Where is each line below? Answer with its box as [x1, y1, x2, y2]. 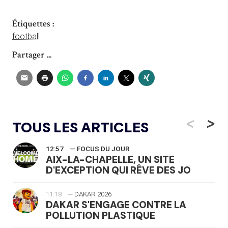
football [12, 31, 40, 41]
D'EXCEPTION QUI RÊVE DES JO [46, 163, 191, 177]
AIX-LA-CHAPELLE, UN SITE [46, 153, 175, 166]
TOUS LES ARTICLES [12, 118, 149, 137]
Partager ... [12, 48, 51, 61]
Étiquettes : [12, 17, 54, 30]
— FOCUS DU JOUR [70, 145, 130, 153]
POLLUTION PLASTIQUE [46, 209, 155, 222]
